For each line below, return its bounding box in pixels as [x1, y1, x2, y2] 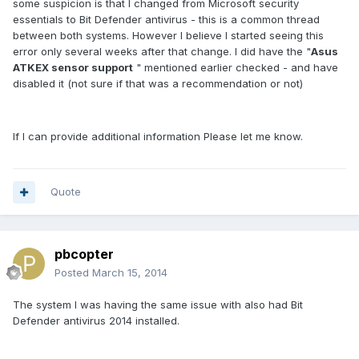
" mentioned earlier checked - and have [133, 61, 338, 75]
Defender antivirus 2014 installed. [13, 314, 179, 328]
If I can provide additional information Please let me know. [13, 130, 303, 143]
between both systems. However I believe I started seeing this [13, 29, 324, 42]
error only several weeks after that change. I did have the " [13, 45, 311, 58]
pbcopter [54, 246, 114, 263]
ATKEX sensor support [13, 61, 133, 75]
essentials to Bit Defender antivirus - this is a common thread [13, 13, 320, 26]
